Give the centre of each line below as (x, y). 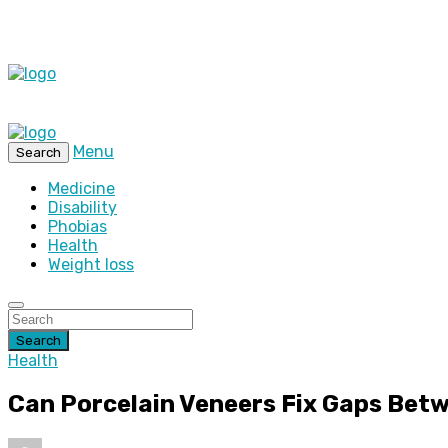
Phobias (77, 226)
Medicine (81, 188)
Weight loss (91, 264)
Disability (82, 207)
